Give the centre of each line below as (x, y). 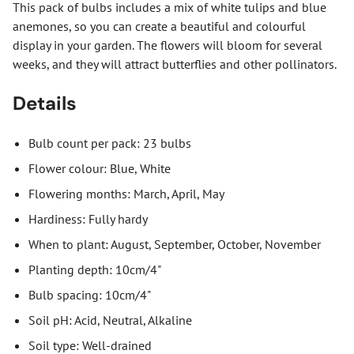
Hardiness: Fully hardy (88, 218)
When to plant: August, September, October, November (175, 244)
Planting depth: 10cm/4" (95, 269)
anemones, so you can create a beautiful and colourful (159, 26)
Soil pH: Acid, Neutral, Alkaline (110, 320)
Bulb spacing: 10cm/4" (90, 294)
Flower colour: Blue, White (100, 168)
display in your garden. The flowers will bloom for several (168, 45)
